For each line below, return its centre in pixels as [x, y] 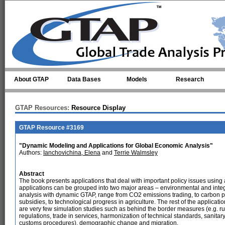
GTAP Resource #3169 [51, 128]
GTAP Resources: [42, 108]
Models [137, 79]
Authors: [31, 153]
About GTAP [31, 79]
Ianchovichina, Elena [72, 153]
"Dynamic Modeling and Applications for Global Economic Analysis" [116, 146]
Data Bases [84, 79]
